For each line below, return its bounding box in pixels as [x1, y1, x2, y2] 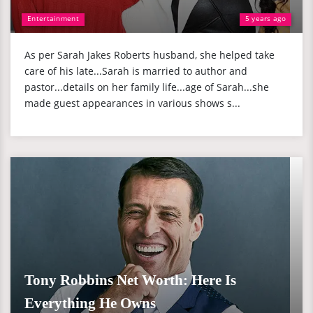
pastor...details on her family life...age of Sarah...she [24, 80, 269, 94]
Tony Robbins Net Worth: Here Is [24, 272, 236, 289]
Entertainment [27, 13, 79, 23]
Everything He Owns [24, 295, 156, 312]
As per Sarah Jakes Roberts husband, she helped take [24, 48, 275, 61]
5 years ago [245, 13, 286, 23]
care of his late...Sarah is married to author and [24, 64, 247, 78]
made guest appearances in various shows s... [24, 96, 240, 110]
